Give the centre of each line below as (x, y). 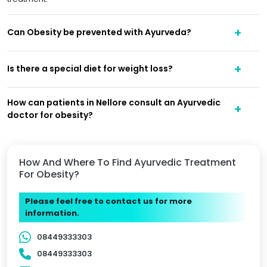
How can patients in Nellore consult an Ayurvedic (114, 102)
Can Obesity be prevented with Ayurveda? (99, 32)
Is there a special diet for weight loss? (90, 69)
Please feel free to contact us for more (108, 201)
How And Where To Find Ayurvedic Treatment (128, 162)
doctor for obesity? (50, 115)
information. (52, 213)
